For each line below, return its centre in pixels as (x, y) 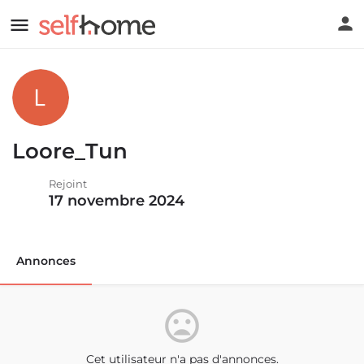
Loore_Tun (70, 151)
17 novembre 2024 (117, 201)
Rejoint (68, 184)
